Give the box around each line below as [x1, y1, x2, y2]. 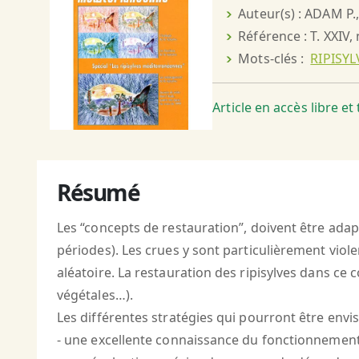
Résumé [57, 177, 140, 208]
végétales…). [57, 286, 133, 305]
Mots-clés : [238, 50, 311, 68]
